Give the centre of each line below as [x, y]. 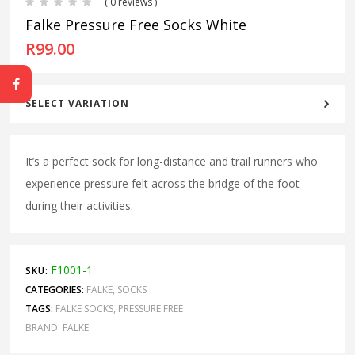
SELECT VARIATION [77, 103]
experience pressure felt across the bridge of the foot [162, 183]
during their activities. [79, 205]
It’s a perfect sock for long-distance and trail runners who [172, 161]
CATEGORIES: [55, 289]
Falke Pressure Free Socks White [136, 24]
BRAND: [44, 327]
